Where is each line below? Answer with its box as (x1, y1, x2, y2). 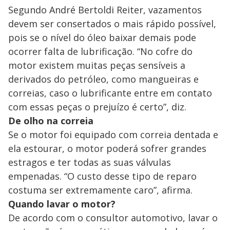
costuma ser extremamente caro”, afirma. (8, 183, 193, 196)
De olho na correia (8, 114, 93, 127)
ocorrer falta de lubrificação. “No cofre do (8, 45, 193, 57)
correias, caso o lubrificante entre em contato (8, 86, 212, 99)
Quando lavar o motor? (8, 197, 116, 210)
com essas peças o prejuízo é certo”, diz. (8, 100, 186, 113)
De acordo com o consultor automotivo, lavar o (8, 211, 218, 224)
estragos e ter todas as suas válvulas (8, 156, 171, 168)
